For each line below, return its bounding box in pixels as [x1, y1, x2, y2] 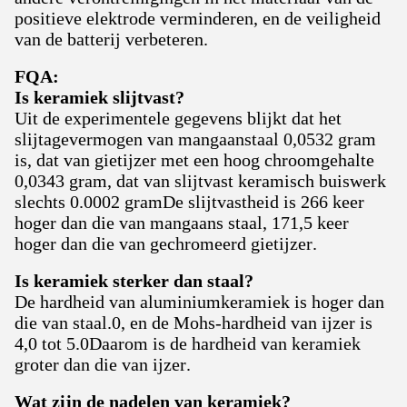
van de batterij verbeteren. [15, 29, 208, 49]
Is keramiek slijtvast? [15, 87, 184, 107]
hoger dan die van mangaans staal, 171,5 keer [15, 213, 349, 233]
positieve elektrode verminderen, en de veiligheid [15, 8, 381, 28]
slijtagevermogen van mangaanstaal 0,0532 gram [15, 129, 376, 149]
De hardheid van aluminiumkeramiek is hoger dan [15, 292, 384, 312]
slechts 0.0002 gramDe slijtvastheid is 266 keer [15, 192, 364, 212]
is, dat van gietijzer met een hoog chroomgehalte [15, 150, 374, 170]
